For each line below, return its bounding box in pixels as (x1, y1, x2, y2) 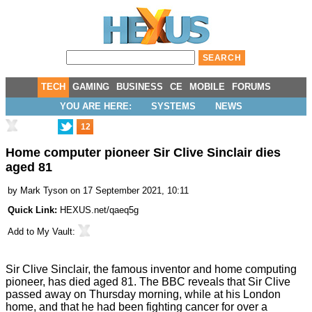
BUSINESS (116, 81, 163, 92)
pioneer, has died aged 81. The (6, 276, 162, 288)
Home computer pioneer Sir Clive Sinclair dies (6, 146, 281, 160)
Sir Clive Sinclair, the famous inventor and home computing (6, 263, 297, 276)
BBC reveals (162, 276, 224, 288)
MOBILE (189, 81, 225, 92)
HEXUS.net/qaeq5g (60, 205, 139, 216)
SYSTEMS (151, 101, 196, 111)
